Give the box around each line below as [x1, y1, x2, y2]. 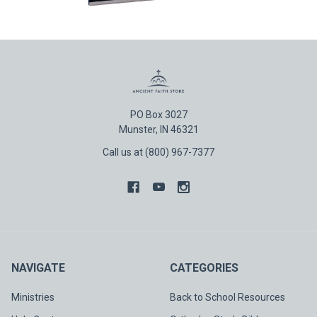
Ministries [11, 291, 54, 303]
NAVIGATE [11, 260, 65, 275]
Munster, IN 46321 [118, 123, 199, 135]
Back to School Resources [170, 291, 285, 303]
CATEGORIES [170, 260, 238, 275]
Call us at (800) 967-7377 [103, 146, 214, 158]
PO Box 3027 [129, 108, 188, 120]
